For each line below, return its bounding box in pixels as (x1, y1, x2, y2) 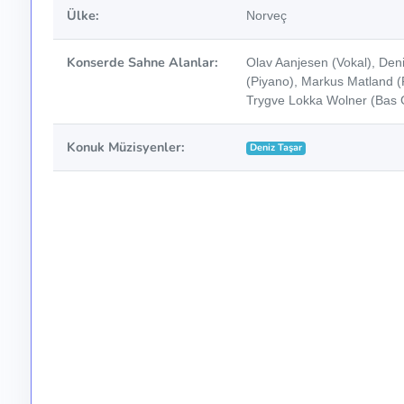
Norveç (245, 8, 287, 23)
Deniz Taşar (250, 141, 303, 155)
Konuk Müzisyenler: (66, 138, 185, 157)
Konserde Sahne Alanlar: (66, 53, 218, 72)
